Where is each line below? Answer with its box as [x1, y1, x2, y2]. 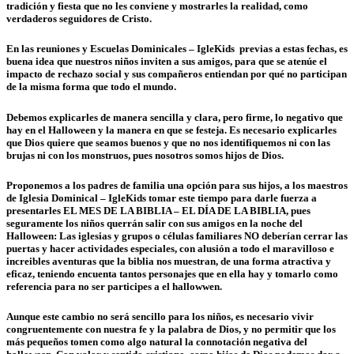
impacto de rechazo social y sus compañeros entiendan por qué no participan [6, 68, 347, 81]
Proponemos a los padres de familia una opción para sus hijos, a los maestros [6, 179, 348, 191]
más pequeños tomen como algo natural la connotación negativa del [6, 335, 307, 348]
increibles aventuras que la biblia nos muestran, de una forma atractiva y [6, 254, 331, 267]
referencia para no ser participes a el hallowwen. [6, 280, 222, 292]
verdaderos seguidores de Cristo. [6, 13, 152, 25]
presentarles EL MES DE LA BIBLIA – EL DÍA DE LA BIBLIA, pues [6, 204, 311, 217]
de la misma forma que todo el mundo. [6, 81, 176, 93]
